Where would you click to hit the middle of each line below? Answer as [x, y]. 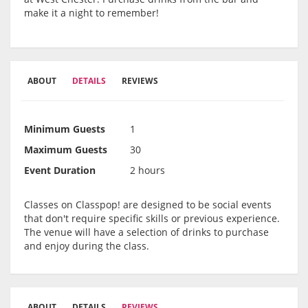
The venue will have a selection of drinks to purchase [146, 232]
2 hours [147, 170]
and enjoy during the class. [87, 246]
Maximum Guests [66, 150]
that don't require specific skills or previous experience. [152, 219]
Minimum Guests [65, 129]
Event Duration [60, 170]
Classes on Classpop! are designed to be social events [148, 205]
